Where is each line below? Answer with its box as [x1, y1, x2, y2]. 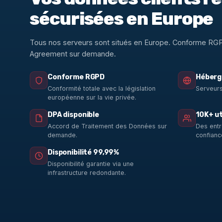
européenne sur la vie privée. [48, 94, 136, 102]
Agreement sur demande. [30, 50, 116, 58]
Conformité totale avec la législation [48, 85, 156, 93]
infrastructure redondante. [48, 169, 126, 177]
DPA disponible [48, 111, 100, 119]
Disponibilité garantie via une [48, 160, 134, 168]
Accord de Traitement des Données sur [48, 122, 167, 130]
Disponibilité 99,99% [48, 148, 119, 157]
